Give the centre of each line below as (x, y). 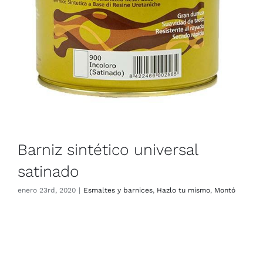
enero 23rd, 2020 (47, 190)
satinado (48, 171)
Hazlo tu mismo (183, 190)
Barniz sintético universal (108, 149)
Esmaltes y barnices (118, 190)
